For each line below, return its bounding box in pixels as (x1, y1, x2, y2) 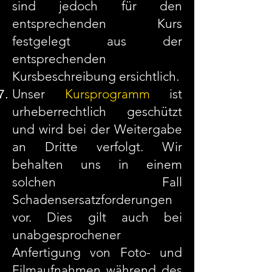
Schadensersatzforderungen (12, 192, 172, 207)
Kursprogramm (64, 86, 150, 101)
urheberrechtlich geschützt (12, 104, 182, 119)
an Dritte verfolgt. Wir (12, 139, 182, 154)
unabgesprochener (12, 227, 121, 242)
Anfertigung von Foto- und (12, 245, 182, 260)
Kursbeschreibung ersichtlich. (12, 69, 179, 84)
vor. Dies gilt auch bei (12, 209, 182, 225)
